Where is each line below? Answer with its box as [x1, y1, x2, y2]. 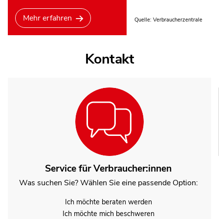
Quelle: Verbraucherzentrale [134, 16, 202, 24]
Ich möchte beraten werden [65, 197, 152, 207]
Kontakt [85, 49, 134, 69]
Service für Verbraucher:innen [45, 161, 172, 175]
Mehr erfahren [23, 13, 72, 24]
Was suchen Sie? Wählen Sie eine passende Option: [19, 177, 198, 189]
